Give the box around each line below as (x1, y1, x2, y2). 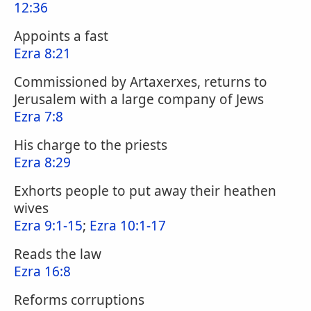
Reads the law (14, 245, 101, 263)
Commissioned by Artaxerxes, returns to (14, 73, 267, 91)
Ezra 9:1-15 (14, 217, 83, 235)
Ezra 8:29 (14, 153, 71, 171)
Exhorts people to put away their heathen (14, 182, 276, 200)
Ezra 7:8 (14, 108, 63, 126)
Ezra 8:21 (14, 44, 71, 62)
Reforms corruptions (14, 291, 144, 309)
